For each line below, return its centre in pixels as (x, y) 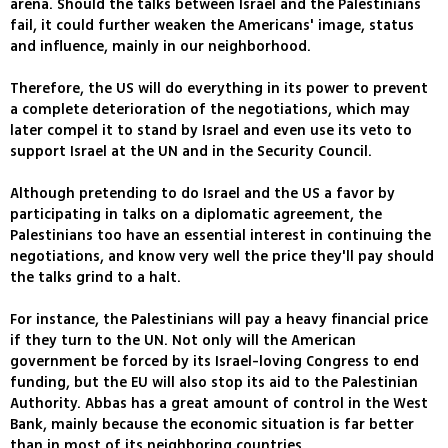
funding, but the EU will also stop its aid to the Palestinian (214, 383)
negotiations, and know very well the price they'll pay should (222, 257)
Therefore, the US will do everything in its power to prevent (219, 89)
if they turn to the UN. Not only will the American (183, 341)
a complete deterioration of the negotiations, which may (210, 110)
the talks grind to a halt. (95, 278)
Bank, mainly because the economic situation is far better (212, 425)
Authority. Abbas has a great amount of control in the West (219, 404)
